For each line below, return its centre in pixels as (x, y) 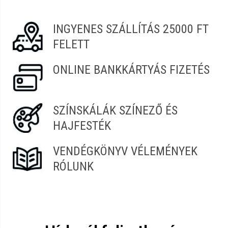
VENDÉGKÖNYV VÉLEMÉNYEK (125, 151)
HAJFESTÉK (82, 126)
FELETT (71, 44)
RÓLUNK (73, 166)
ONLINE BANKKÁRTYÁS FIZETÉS (131, 70)
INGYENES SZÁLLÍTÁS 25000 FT (131, 29)
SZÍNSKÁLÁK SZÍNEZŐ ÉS (115, 110)
